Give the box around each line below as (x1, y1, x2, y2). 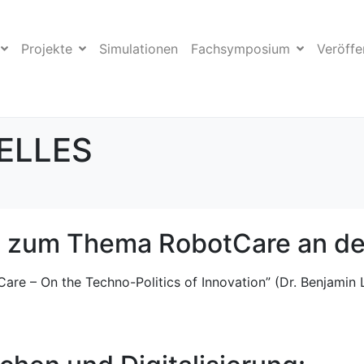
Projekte (21, 41, 72, 58)
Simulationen (99, 41, 178, 58)
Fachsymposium (191, 41, 290, 58)
